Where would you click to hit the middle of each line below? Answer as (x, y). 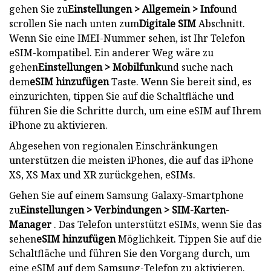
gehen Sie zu (38, 9)
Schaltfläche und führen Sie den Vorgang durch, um (129, 253)
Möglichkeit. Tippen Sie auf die (189, 239)
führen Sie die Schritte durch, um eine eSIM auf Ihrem (135, 110)
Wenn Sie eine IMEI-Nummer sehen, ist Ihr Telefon (127, 38)
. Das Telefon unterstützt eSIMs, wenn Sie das (157, 224)
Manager (30, 224)
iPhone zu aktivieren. (58, 125)
